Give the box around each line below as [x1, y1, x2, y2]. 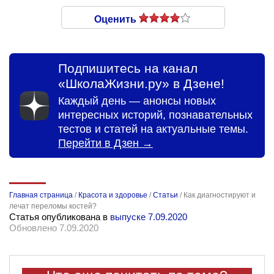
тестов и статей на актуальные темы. [58, 123, 248, 136]
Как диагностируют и [183, 191, 256, 200]
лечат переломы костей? [9, 202, 97, 211]
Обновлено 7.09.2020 [9, 223, 98, 234]
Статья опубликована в [9, 212, 110, 223]
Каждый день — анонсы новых [58, 95, 216, 108]
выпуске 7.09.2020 [110, 212, 187, 223]
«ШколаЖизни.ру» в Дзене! [58, 76, 224, 91]
